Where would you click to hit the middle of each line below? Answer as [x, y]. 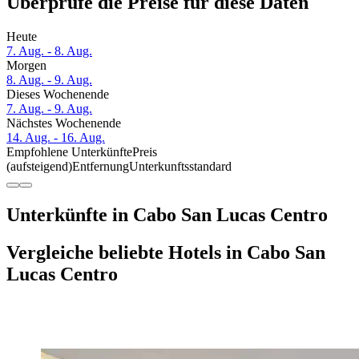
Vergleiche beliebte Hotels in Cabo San [166, 252]
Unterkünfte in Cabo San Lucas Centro [167, 215]
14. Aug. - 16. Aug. [56, 138]
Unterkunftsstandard [180, 167]
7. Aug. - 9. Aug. [49, 109]
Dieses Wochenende [58, 95]
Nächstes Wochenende [64, 123]
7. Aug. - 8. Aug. [49, 51]
